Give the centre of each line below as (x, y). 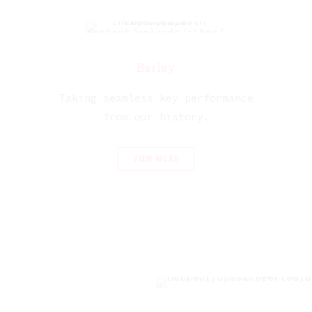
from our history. (156, 117)
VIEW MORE (156, 158)
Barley (156, 68)
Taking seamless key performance (156, 98)
